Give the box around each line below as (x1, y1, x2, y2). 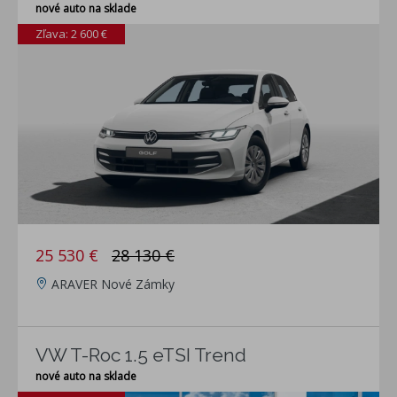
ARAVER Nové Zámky (51, 276, 175, 293)
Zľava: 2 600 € (35, 26, 107, 43)
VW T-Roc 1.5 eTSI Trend (35, 344, 246, 367)
